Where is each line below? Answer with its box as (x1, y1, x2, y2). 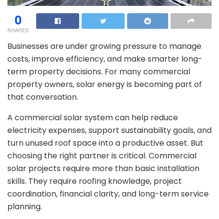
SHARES (7, 25, 29, 34)
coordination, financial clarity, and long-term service (7, 188, 209, 199)
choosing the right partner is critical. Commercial (7, 150, 197, 161)
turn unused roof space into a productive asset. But (7, 137, 203, 149)
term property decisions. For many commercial (7, 66, 190, 77)
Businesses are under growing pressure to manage (7, 40, 201, 52)
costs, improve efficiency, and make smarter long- (7, 53, 202, 65)
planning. (7, 200, 42, 212)
